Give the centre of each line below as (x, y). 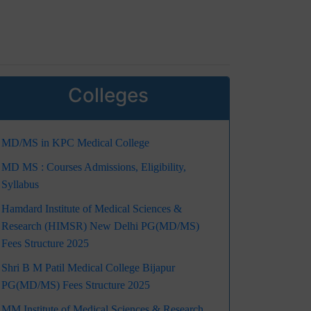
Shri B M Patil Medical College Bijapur (88, 268)
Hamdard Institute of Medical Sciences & (92, 209)
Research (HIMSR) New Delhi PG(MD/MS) (100, 226)
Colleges (108, 95)
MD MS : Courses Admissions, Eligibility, (94, 167)
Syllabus (20, 185)
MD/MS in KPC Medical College (75, 143)
